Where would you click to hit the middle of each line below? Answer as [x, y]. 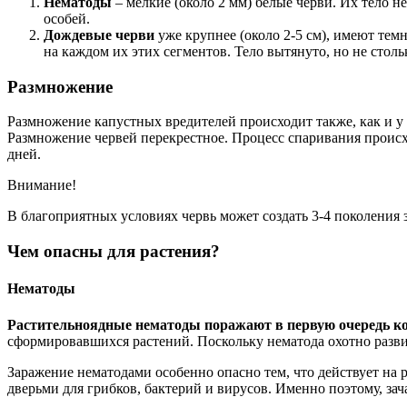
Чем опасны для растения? [114, 252]
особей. [67, 18]
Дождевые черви [99, 35]
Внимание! [42, 185]
